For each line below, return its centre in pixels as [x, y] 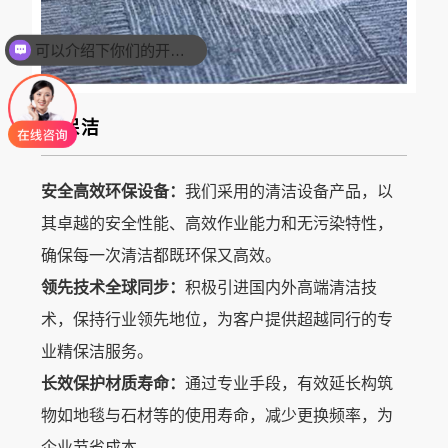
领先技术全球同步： [112, 288]
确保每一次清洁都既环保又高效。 [160, 256]
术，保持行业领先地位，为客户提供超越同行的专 [216, 320]
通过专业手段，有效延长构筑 [288, 384]
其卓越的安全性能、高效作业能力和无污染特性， [216, 224]
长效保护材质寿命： [112, 384]
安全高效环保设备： [112, 192]
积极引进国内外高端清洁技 [280, 288]
